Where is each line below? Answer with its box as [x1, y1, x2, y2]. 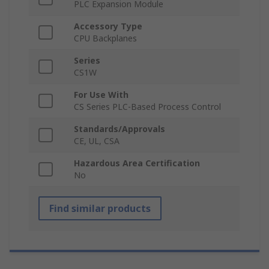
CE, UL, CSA [74, 134, 119, 147]
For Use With [74, 88, 128, 100]
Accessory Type [74, 20, 142, 32]
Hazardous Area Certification [74, 157, 200, 169]
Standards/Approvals [74, 122, 165, 134]
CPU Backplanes [74, 32, 137, 44]
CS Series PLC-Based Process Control [74, 100, 221, 112]
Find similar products [49, 201, 151, 215]
